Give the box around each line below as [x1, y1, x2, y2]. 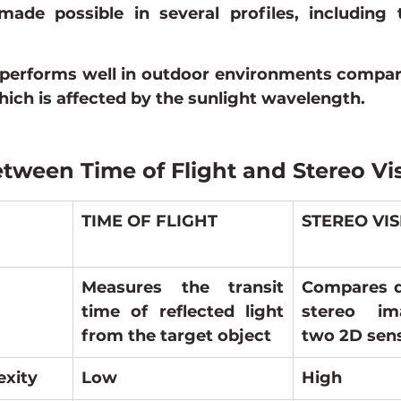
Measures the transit [81, 277, 284, 298]
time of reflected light [81, 302, 284, 322]
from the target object [81, 326, 271, 346]
